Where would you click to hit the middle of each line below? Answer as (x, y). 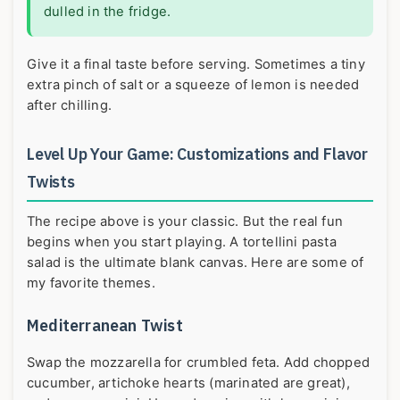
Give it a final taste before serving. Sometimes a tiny (196, 65)
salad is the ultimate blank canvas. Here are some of (196, 262)
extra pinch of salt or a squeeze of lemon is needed (193, 85)
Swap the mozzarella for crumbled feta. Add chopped (199, 362)
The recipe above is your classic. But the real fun (185, 221)
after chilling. (69, 106)
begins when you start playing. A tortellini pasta (182, 242)
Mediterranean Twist (105, 325)
